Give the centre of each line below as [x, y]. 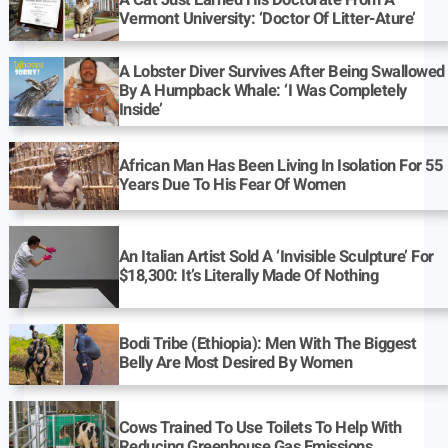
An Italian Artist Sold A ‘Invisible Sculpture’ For [276, 256]
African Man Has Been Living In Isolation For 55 [280, 165]
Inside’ [140, 110]
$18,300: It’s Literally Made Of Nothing [248, 275]
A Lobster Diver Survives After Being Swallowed [281, 72]
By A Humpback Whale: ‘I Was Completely [262, 91]
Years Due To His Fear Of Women [232, 184]
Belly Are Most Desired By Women [235, 363]
